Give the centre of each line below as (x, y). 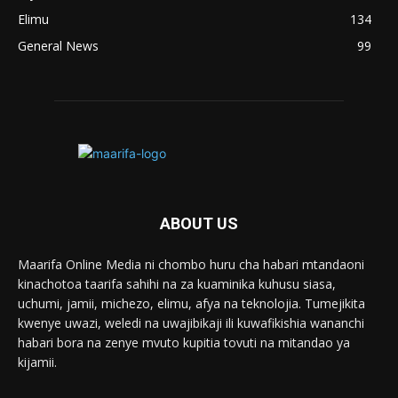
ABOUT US (199, 224)
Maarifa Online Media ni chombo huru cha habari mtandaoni (191, 265)
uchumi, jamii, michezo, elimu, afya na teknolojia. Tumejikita (191, 304)
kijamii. (37, 362)
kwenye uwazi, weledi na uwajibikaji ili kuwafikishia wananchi (191, 323)
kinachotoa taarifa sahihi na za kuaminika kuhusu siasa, (177, 284)
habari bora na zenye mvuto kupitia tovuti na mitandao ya (184, 343)
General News (58, 46)
